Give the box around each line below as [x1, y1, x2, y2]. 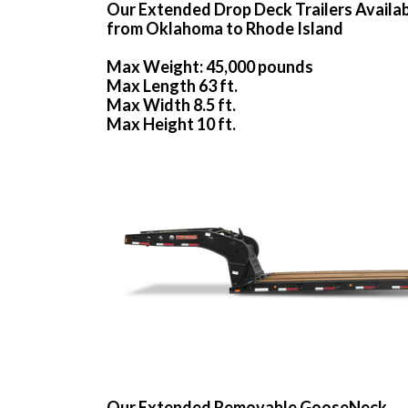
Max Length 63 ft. [107, 76, 238, 97]
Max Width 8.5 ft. [107, 95, 236, 116]
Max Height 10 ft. [107, 114, 236, 135]
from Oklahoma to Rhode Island [107, 18, 343, 39]
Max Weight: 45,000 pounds [107, 56, 313, 77]
